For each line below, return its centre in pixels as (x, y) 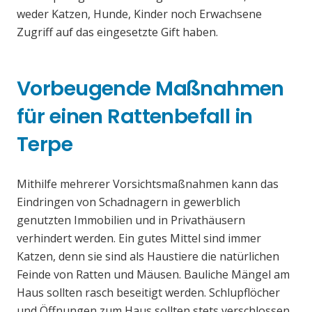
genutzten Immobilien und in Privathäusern (131, 220)
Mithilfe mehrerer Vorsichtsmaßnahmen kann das (148, 184)
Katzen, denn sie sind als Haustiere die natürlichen (148, 257)
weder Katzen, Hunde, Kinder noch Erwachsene (139, 14)
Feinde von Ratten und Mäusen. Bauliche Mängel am (153, 275)
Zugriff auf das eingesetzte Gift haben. (117, 32)
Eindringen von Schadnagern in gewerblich (128, 202)
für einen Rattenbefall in (135, 117)
